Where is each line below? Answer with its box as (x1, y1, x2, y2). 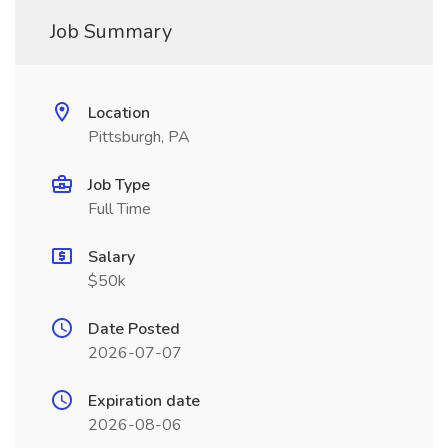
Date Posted (88, 318, 180, 340)
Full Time (88, 198, 151, 220)
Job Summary (50, 18, 172, 45)
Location (88, 102, 150, 124)
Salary (88, 246, 135, 268)
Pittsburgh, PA (88, 126, 190, 148)
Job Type (88, 174, 150, 196)
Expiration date (88, 390, 200, 412)
